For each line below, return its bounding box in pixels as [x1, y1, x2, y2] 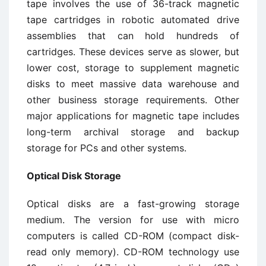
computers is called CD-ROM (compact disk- [27, 230, 239, 242]
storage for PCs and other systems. [27, 142, 186, 154]
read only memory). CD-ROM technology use [27, 246, 239, 258]
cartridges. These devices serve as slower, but [27, 46, 239, 58]
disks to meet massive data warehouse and [27, 78, 239, 90]
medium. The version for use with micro [27, 214, 239, 226]
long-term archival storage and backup [27, 126, 239, 138]
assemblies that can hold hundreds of [27, 30, 239, 42]
